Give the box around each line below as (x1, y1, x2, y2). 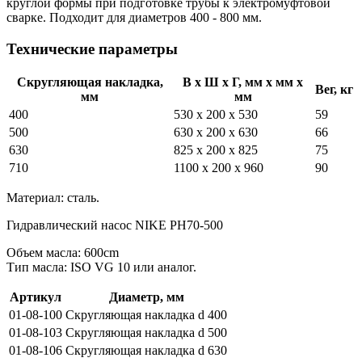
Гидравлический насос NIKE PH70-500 (6, 218, 223, 233)
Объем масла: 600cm (6, 246, 119, 260)
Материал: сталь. (6, 191, 99, 205)
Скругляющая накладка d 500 (65, 326, 227, 340)
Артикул (10, 290, 61, 305)
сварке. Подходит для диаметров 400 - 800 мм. (6, 10, 262, 24)
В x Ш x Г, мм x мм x (183, 75, 303, 90)
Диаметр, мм (108, 290, 184, 305)
